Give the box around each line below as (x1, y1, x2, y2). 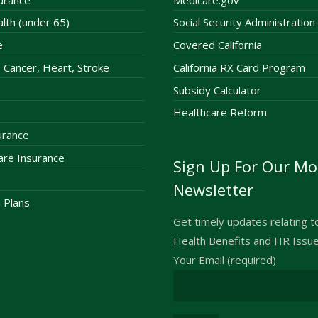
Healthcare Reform (173, 105, 267, 120)
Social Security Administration (173, 15, 315, 30)
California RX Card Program (173, 60, 305, 75)
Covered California (173, 38, 262, 53)
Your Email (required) (173, 253, 276, 268)
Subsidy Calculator (173, 82, 261, 97)
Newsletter (173, 179, 253, 201)
